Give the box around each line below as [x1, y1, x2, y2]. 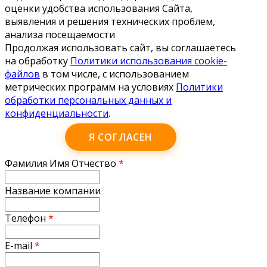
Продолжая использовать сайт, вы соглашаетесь [5, 41, 236, 54]
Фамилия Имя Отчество [5, 156, 119, 170]
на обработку [5, 54, 70, 67]
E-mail [5, 238, 35, 252]
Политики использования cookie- [70, 54, 227, 67]
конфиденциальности [5, 106, 108, 120]
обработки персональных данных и [5, 93, 172, 107]
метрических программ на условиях [5, 80, 176, 94]
